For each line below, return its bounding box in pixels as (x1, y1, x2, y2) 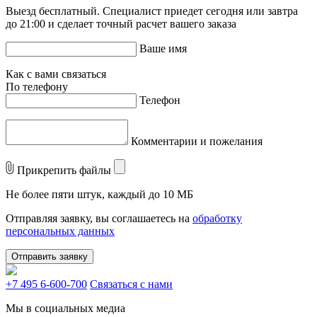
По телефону (6, 81, 68, 93)
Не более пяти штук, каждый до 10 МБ (6, 188, 193, 201)
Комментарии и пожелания (131, 135, 263, 148)
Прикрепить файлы (14, 164, 114, 177)
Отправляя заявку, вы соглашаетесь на (6, 212, 192, 225)
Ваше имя (139, 42, 187, 55)
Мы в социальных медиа (6, 302, 125, 315)
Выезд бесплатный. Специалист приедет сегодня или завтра (6, 5, 298, 18)
